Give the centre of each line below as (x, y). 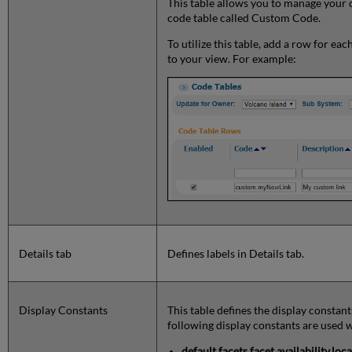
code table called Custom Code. (244, 18)
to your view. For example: (232, 59)
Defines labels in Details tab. (236, 254)
